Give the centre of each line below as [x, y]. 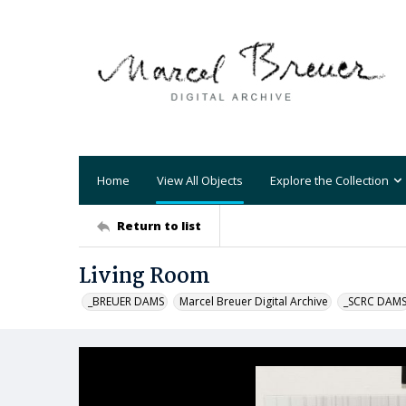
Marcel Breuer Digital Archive [254, 301]
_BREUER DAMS [126, 301]
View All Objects [200, 180]
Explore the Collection [329, 180]
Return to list [159, 225]
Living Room [145, 277]
